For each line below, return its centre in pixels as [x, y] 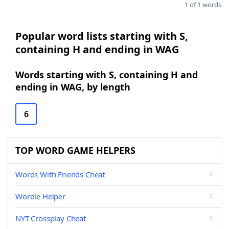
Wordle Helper [40, 196]
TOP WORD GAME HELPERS [75, 150]
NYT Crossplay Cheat [51, 218]
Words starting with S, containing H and [107, 75]
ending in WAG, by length [73, 87]
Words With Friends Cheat [60, 174]
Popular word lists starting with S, [102, 36]
